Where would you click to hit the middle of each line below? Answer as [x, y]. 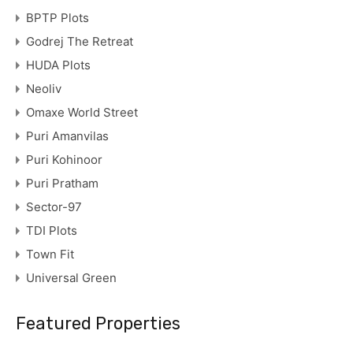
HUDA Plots [58, 65]
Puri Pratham [62, 184]
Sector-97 [54, 207]
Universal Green [71, 278]
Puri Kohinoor [64, 160]
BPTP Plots [58, 18]
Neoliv [44, 89]
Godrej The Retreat [80, 42]
